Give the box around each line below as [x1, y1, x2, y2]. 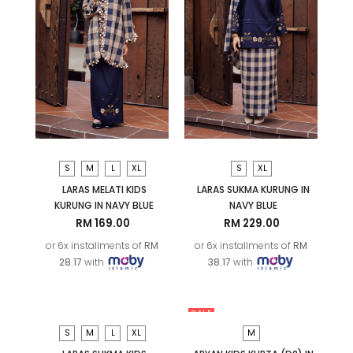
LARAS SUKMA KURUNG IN [196, 182, 310, 196]
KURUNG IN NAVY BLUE [54, 198, 154, 212]
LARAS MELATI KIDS [61, 182, 147, 196]
